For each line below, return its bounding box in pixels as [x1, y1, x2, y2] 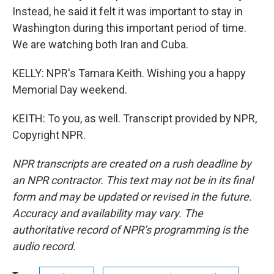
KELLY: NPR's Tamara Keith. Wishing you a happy [12, 67, 246, 80]
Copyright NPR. [12, 128, 86, 141]
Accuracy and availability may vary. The [12, 207, 203, 220]
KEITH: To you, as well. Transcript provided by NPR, [12, 112, 257, 125]
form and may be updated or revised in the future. [12, 190, 252, 203]
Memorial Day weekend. [12, 83, 127, 96]
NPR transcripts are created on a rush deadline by [12, 157, 251, 170]
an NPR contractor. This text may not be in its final [12, 174, 253, 187]
